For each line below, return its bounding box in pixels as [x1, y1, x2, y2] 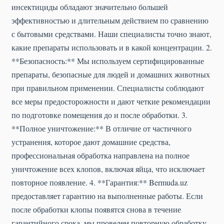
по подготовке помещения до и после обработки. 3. [11, 109, 187, 120]
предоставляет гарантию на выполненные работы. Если [11, 190, 203, 201]
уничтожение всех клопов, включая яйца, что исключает [11, 163, 205, 174]
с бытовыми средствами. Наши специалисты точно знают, [11, 28, 211, 39]
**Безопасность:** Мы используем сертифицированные [11, 55, 204, 66]
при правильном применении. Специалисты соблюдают [11, 82, 204, 93]
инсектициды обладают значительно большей [11, 1, 168, 12]
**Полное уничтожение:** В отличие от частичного [11, 123, 191, 134]
